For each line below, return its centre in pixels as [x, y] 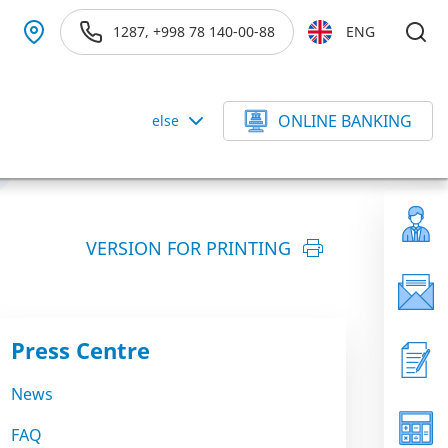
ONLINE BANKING [345, 121]
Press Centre [80, 350]
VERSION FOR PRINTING [188, 248]
